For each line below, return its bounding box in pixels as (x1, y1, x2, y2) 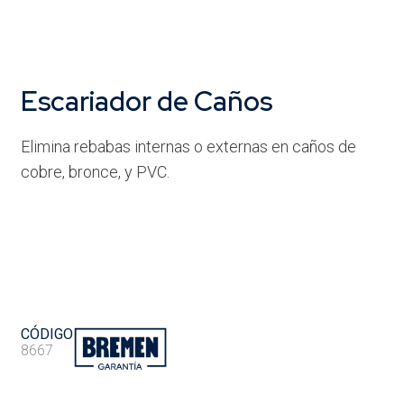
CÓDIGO (20, 326, 73, 344)
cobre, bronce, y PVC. (20, 162, 170, 182)
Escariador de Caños (20, 83, 272, 120)
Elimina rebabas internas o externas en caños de (20, 137, 356, 157)
